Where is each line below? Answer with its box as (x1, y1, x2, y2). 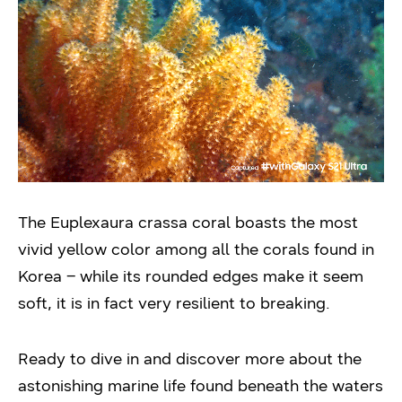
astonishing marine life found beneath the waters (18, 375, 383, 396)
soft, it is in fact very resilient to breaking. (18, 293, 330, 313)
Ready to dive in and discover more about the (18, 348, 362, 369)
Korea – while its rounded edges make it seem (18, 266, 363, 286)
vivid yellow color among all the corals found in (18, 239, 374, 259)
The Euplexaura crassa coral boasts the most (18, 212, 358, 232)
